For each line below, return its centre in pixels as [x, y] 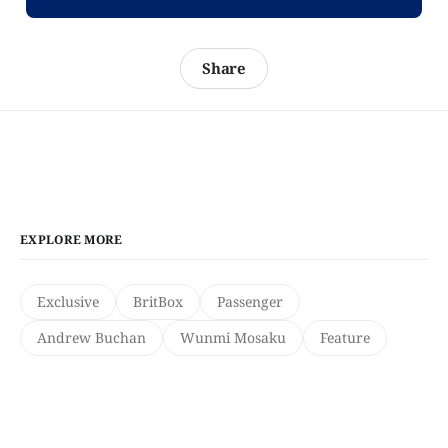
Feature [345, 338]
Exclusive [68, 302]
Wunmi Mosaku [233, 338]
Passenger [250, 302]
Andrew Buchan [91, 338]
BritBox [158, 302]
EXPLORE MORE [71, 240]
